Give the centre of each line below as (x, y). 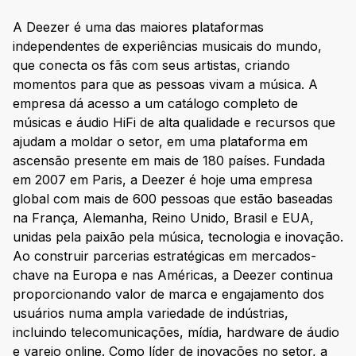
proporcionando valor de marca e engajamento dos (168, 294)
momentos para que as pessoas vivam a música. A (165, 85)
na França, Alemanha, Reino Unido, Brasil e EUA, (163, 218)
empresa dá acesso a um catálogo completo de (155, 104)
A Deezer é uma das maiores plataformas (138, 27)
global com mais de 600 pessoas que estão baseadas (173, 199)
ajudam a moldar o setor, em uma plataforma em (160, 142)
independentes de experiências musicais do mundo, (167, 46)
